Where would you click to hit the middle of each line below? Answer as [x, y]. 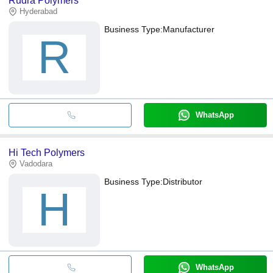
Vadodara [36, 163]
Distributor [183, 181]
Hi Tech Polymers [47, 152]
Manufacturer [189, 29]
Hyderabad [38, 11]
